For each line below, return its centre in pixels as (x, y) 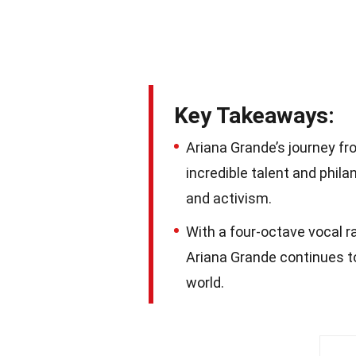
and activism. (229, 198)
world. (205, 282)
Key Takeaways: (254, 116)
